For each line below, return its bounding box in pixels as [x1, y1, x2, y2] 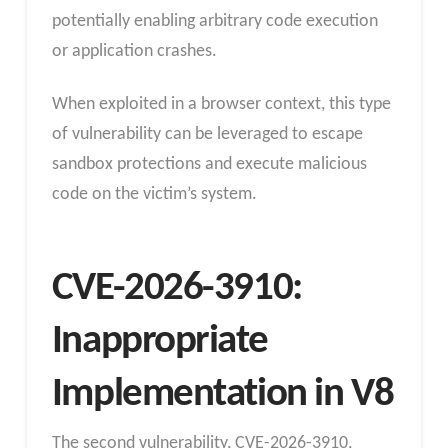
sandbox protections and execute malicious [51, 155, 367, 175]
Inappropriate [51, 320, 268, 362]
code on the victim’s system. [51, 185, 257, 205]
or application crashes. [51, 41, 217, 61]
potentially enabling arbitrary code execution [51, 11, 378, 31]
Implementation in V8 [51, 373, 394, 415]
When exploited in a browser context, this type [51, 95, 391, 115]
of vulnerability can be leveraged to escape [51, 125, 363, 145]
